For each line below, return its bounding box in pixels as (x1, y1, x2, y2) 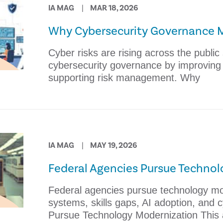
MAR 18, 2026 (90, 3, 138, 13)
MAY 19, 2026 (90, 140, 137, 150)
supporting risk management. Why (48, 72, 200, 83)
